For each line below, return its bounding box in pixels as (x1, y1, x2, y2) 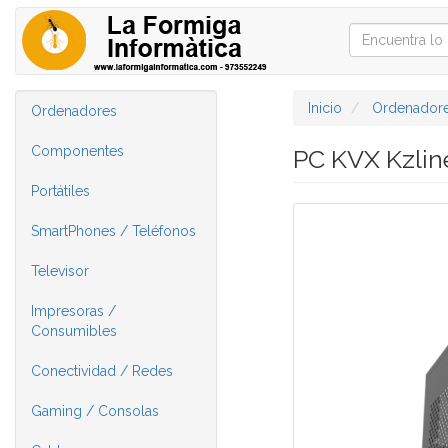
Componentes (31, 143, 124, 159)
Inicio (307, 100, 342, 116)
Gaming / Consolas (31, 403, 159, 419)
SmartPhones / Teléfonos (31, 223, 196, 239)
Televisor (31, 263, 89, 279)
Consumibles (31, 323, 117, 339)
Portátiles (31, 183, 90, 199)
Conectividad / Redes (31, 363, 173, 379)
